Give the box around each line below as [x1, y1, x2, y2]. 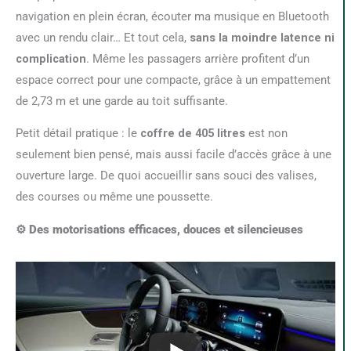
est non [245, 126, 288, 141]
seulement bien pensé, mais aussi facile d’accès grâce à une [16, 147, 331, 162]
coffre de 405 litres [140, 126, 245, 141]
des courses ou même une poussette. [16, 190, 213, 204]
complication [16, 51, 86, 66]
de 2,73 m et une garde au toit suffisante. [16, 93, 228, 108]
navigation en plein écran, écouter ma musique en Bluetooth [16, 9, 329, 24]
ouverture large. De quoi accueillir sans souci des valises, [16, 168, 317, 183]
